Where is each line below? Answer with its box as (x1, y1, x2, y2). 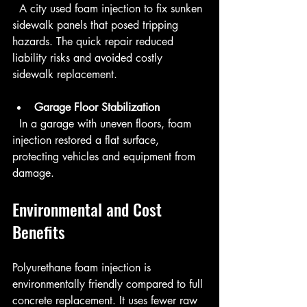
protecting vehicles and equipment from (12, 149, 199, 164)
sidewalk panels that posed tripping (12, 18, 182, 33)
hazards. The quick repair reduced (12, 34, 177, 49)
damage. (12, 166, 54, 181)
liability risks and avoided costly (12, 51, 166, 66)
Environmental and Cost (12, 197, 166, 222)
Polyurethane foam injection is (12, 260, 154, 275)
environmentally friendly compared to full (12, 277, 206, 292)
